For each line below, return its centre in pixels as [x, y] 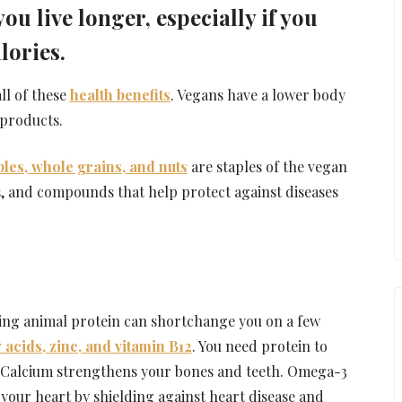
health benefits [120, 94]
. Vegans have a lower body [258, 94]
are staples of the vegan [267, 166]
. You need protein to [259, 345]
